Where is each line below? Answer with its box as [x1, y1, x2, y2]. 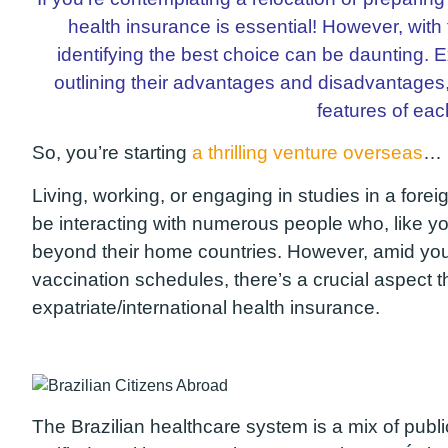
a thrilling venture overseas [192, 142, 423, 164]
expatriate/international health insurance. [32, 296, 380, 318]
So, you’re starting [32, 142, 192, 164]
